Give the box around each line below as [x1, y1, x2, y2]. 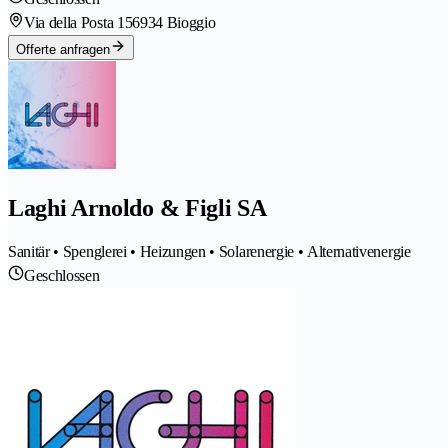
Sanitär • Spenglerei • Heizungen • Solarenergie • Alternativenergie [8, 242, 411, 260]
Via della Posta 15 [24, 13, 133, 31]
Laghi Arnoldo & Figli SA [8, 194, 267, 221]
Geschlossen [24, 266, 100, 284]
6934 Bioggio [132, 13, 216, 31]
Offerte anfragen [16, 41, 110, 57]
